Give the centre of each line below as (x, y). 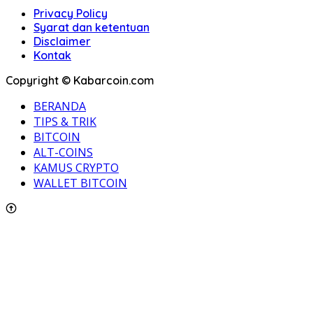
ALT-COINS (63, 153)
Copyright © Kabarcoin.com (80, 81)
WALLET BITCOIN (80, 183)
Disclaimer (62, 42)
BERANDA (60, 107)
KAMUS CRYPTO (76, 168)
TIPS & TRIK (65, 122)
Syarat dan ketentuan (92, 28)
